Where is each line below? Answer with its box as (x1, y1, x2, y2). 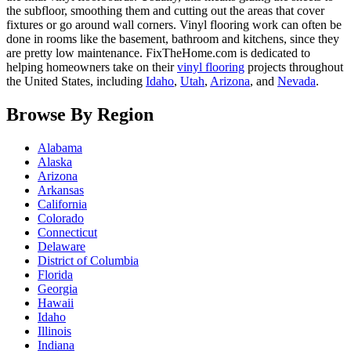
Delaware (38, 240, 85, 254)
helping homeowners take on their (6, 60, 177, 74)
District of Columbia (38, 254, 139, 268)
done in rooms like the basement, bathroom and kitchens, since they (6, 32, 339, 46)
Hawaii (38, 296, 74, 310)
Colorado (38, 212, 84, 226)
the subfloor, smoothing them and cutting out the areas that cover (6, 4, 324, 18)
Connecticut (38, 226, 97, 240)
